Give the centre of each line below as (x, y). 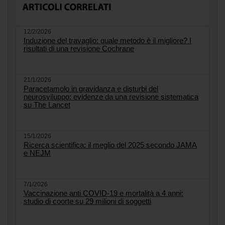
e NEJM (37, 153)
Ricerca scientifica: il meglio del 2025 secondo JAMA (110, 145)
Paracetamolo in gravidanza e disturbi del (91, 89)
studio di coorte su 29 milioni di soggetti (87, 201)
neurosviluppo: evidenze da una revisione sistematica (111, 97)
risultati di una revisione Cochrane (79, 48)
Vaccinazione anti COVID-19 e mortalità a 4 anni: (103, 193)
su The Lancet (47, 105)
